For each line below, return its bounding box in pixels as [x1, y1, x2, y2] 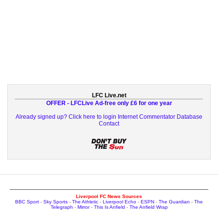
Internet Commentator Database [118, 113, 202, 120]
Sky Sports [43, 199, 68, 204]
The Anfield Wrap [129, 204, 168, 210]
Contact [99, 120, 119, 127]
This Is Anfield [93, 204, 125, 210]
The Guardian [159, 199, 190, 204]
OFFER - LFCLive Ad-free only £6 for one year [46, 99, 172, 107]
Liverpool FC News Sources [76, 193, 142, 199]
